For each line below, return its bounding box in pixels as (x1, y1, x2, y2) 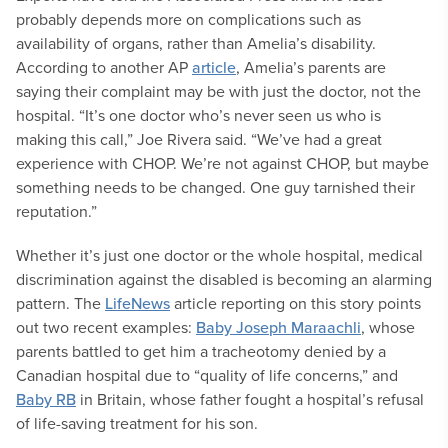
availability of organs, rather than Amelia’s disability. (16, 32, 376, 54)
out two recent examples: (16, 316, 196, 338)
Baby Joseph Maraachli (196, 316, 361, 338)
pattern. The (16, 292, 105, 314)
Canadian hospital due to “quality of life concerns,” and (16, 364, 398, 386)
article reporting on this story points (170, 292, 421, 314)
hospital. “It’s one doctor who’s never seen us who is (16, 104, 381, 126)
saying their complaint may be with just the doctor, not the (16, 80, 421, 102)
